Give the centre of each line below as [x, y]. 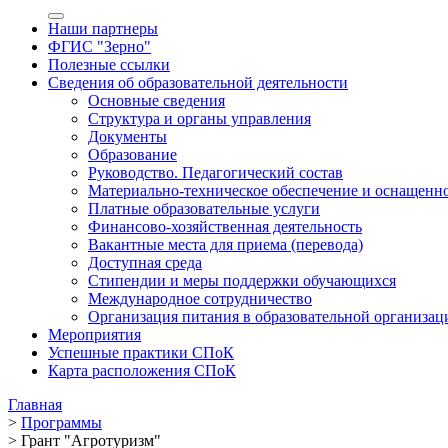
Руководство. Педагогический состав [215, 172]
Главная [35, 404]
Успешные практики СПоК [141, 352]
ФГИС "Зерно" [99, 46]
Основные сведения [156, 100]
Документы [127, 136]
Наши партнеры [103, 28]
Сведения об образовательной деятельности [198, 82]
